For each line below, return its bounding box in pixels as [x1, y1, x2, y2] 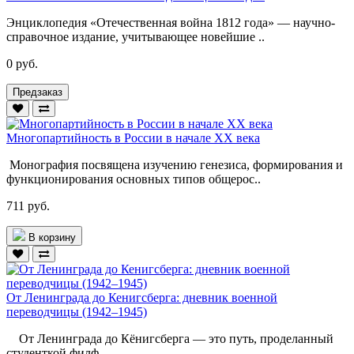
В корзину [28, 231, 76, 243]
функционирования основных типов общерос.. [6, 171, 261, 186]
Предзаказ [13, 85, 62, 98]
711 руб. [6, 198, 50, 213]
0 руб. [6, 56, 38, 70]
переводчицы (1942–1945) [6, 304, 147, 318]
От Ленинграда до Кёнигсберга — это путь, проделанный [6, 331, 333, 345]
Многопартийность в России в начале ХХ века [6, 130, 260, 145]
